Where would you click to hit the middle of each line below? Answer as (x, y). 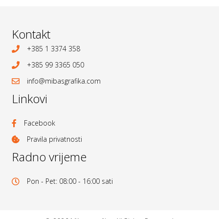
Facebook (40, 123)
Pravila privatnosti (55, 139)
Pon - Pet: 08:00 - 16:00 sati (70, 181)
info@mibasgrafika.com (64, 81)
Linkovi (30, 98)
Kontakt (31, 34)
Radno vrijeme (49, 156)
